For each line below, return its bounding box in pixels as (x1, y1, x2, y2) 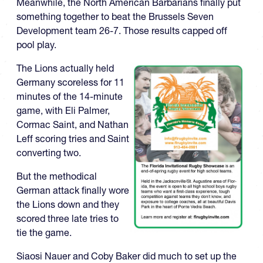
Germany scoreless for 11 (16, 76, 124, 89)
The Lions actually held (16, 62, 114, 75)
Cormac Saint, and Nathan (16, 119, 129, 131)
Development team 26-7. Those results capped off (16, 25, 227, 37)
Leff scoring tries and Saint (16, 133, 129, 145)
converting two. (16, 147, 81, 159)
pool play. (16, 39, 56, 51)
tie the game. (16, 227, 72, 239)
